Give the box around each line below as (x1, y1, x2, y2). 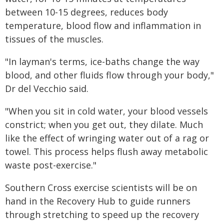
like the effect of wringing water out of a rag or (5, 132, 209, 144)
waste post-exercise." (5, 159, 96, 171)
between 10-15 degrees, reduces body (5, 6, 168, 18)
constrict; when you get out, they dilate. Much (5, 118, 203, 130)
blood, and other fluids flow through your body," (5, 69, 214, 81)
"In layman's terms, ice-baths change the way (5, 55, 199, 67)
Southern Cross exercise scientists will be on (5, 181, 197, 193)
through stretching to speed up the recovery (5, 208, 199, 220)
